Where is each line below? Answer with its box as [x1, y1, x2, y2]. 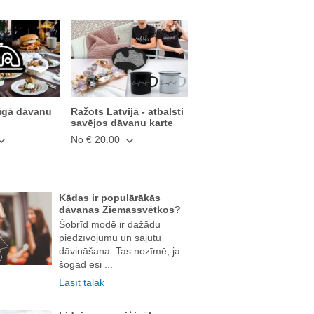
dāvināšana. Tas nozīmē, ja [58, 245, 180, 257]
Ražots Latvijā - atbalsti [71, 105, 184, 117]
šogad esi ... [58, 259, 113, 271]
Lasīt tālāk [58, 277, 104, 289]
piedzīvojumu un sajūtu [58, 232, 161, 244]
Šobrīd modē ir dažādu [58, 219, 161, 231]
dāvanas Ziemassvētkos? [58, 204, 181, 216]
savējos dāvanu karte [71, 116, 173, 128]
